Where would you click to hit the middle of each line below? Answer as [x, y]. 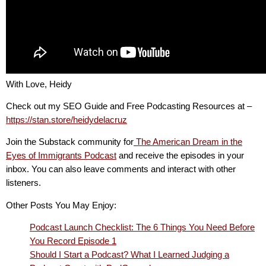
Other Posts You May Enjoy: [61, 205]
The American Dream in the [188, 142]
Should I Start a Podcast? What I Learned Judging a [129, 255]
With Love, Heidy [39, 84]
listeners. [25, 183]
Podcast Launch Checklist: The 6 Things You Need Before [142, 227]
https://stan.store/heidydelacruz [66, 120]
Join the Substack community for [70, 142]
